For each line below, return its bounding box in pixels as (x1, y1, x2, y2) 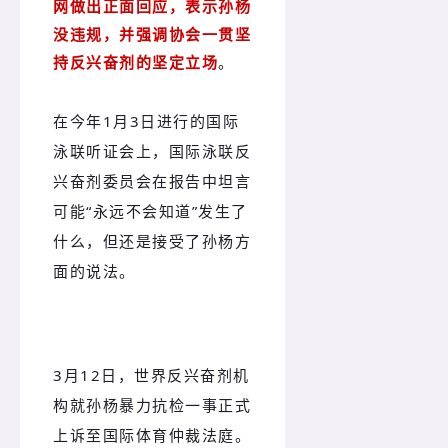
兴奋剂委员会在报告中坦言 (53, 170, 251, 191)
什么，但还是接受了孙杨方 (53, 230, 251, 251)
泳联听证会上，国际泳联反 (53, 140, 251, 161)
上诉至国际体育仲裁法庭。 (53, 424, 251, 445)
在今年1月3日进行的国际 (53, 110, 239, 131)
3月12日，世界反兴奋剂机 (53, 364, 250, 385)
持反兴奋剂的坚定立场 (53, 53, 218, 71)
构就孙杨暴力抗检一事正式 (53, 394, 251, 415)
